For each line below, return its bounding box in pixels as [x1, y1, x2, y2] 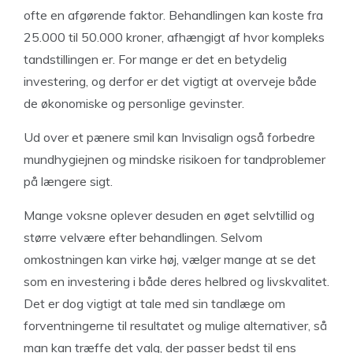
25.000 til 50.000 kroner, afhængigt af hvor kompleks [24, 29, 325, 45]
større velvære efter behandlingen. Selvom [24, 229, 262, 245]
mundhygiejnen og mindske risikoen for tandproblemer [24, 151, 325, 167]
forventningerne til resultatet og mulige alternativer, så [24, 318, 327, 333]
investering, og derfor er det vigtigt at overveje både [24, 73, 317, 89]
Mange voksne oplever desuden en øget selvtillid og [24, 207, 314, 223]
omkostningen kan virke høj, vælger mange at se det [24, 251, 316, 267]
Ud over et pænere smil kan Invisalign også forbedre [24, 129, 315, 145]
